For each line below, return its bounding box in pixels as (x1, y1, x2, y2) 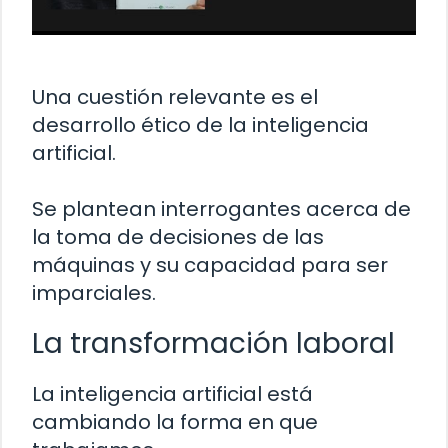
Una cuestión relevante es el (32, 82, 318, 111)
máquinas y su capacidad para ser (32, 250, 388, 279)
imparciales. (32, 278, 156, 307)
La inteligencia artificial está (32, 379, 313, 408)
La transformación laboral (32, 323, 395, 363)
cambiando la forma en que (32, 407, 318, 436)
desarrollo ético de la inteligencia (32, 110, 369, 139)
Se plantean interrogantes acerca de (32, 194, 411, 223)
